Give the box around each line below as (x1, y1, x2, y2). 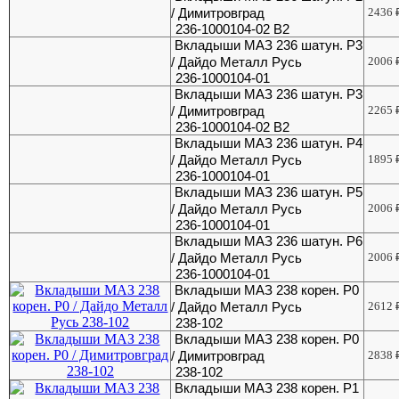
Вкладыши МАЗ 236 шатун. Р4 (175, 135, 363, 151)
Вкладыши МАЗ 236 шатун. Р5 (175, 184, 363, 199)
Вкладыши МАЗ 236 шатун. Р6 (175, 233, 363, 248)
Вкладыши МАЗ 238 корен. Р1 (175, 380, 360, 395)
